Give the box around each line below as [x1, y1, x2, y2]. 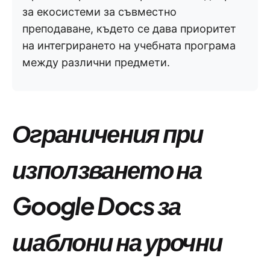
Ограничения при [12, 117, 203, 148]
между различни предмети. [22, 55, 170, 69]
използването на [12, 153, 202, 184]
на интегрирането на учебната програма [22, 39, 236, 52]
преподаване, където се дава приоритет [22, 22, 236, 35]
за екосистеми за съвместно [22, 5, 177, 18]
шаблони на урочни [12, 225, 222, 257]
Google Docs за [12, 189, 181, 221]
